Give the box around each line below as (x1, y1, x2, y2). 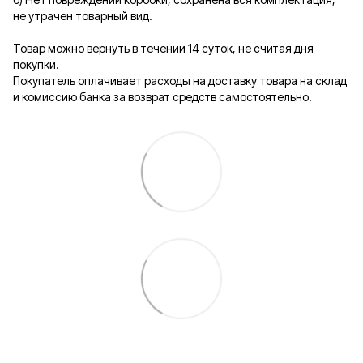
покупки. (13, 58, 62, 72)
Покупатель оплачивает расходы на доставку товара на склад (13, 74, 349, 88)
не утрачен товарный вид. (13, 9, 155, 23)
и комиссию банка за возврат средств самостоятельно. (13, 90, 314, 105)
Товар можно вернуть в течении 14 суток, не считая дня (13, 41, 314, 56)
